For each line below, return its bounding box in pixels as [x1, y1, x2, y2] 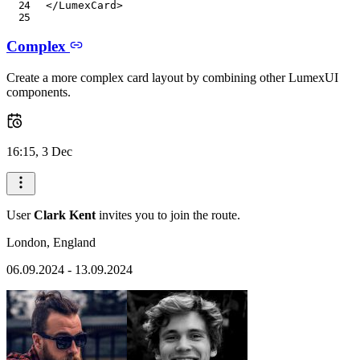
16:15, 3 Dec [6, 145, 72, 159]
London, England [6, 235, 96, 250]
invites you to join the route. [96, 208, 240, 223]
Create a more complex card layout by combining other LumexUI [6, 71, 338, 85]
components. [6, 85, 71, 100]
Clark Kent [34, 208, 96, 223]
